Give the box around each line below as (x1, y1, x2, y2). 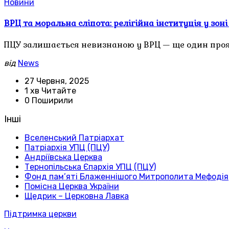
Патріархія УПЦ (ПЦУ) (25, 143, 109, 153)
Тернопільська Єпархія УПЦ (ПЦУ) (25, 162, 156, 172)
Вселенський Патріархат (25, 133, 124, 143)
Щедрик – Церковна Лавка (25, 191, 129, 201)
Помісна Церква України (25, 181, 119, 192)
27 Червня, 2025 (25, 76, 89, 86)
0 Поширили (25, 96, 73, 106)
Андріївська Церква (25, 152, 102, 163)
